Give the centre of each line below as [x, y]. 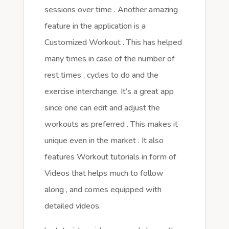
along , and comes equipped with [103, 190]
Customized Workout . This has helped [113, 43]
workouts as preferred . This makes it [111, 124]
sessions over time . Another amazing [111, 10]
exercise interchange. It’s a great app [109, 92]
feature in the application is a [95, 26]
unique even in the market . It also [104, 141]
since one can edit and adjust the [102, 108]
